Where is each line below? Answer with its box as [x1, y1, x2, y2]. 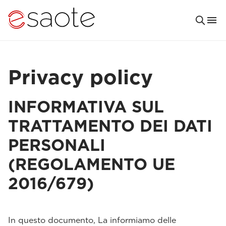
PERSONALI [8, 135, 105, 155]
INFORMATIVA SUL [8, 97, 164, 117]
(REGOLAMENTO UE [8, 154, 175, 174]
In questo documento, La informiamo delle [8, 215, 176, 225]
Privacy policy [8, 65, 153, 89]
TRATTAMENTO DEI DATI [8, 116, 212, 136]
